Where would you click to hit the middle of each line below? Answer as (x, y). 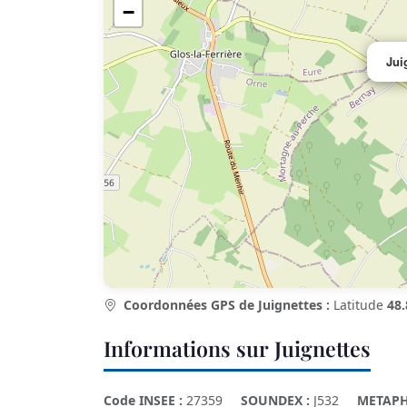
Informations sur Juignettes (237, 349)
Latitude (358, 305)
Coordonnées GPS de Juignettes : (227, 305)
